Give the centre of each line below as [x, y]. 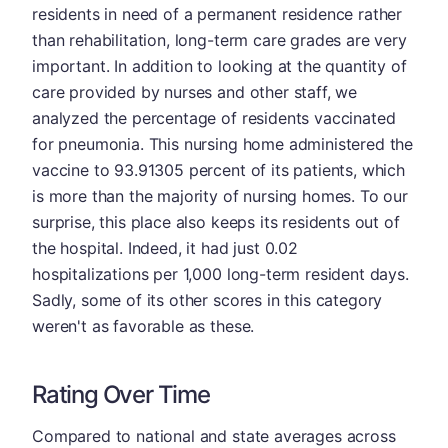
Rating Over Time [121, 394]
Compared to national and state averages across [214, 435]
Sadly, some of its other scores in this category [207, 299]
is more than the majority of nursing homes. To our [220, 195]
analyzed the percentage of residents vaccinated [214, 117]
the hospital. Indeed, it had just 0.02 [165, 247]
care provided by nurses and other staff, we [195, 91]
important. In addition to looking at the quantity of [219, 65]
